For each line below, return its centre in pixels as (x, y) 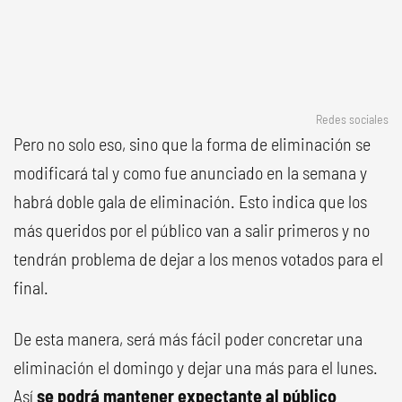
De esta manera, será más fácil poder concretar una (188, 338)
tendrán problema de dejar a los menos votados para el (198, 258)
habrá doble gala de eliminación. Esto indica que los (190, 201)
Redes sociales (352, 119)
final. (31, 287)
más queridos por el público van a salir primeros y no (192, 230)
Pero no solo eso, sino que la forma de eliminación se (192, 144)
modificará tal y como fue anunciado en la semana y (190, 172)
